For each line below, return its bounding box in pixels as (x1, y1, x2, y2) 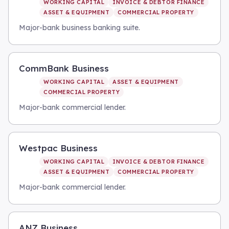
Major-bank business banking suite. (19, 23, 140, 32)
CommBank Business (19, 63, 109, 74)
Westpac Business (19, 143, 98, 153)
